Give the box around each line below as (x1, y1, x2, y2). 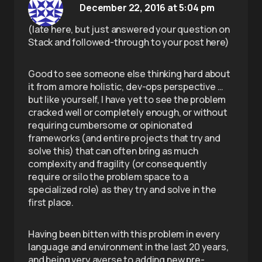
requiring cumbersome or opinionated (28, 119, 192, 132)
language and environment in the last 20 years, (28, 240, 229, 253)
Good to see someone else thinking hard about (28, 67, 230, 80)
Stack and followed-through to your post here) (28, 36, 229, 49)
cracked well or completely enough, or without (28, 106, 227, 119)
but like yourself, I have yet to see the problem (28, 93, 226, 106)
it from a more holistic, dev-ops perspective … (28, 80, 223, 93)
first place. (28, 196, 74, 209)
